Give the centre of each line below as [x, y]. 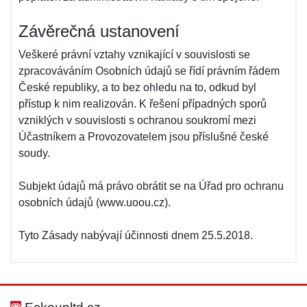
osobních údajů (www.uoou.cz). [95, 202]
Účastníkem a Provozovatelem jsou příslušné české [144, 137]
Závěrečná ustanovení [99, 31]
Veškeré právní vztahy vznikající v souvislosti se [134, 54]
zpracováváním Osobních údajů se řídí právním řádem [149, 71]
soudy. [34, 153]
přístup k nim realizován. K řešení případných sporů [143, 104]
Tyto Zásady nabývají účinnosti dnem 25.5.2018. [136, 235]
